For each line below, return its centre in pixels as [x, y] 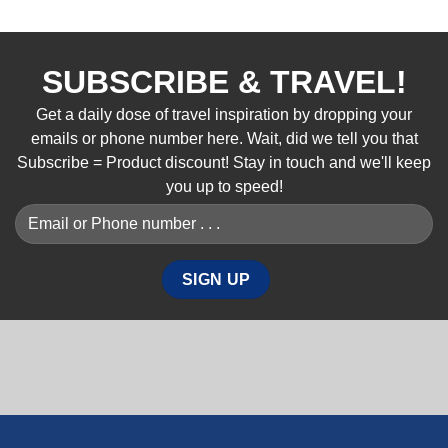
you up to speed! [224, 187]
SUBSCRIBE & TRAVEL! [224, 82]
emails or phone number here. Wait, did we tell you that [224, 139]
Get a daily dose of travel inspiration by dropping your [224, 115]
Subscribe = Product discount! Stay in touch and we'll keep [224, 163]
